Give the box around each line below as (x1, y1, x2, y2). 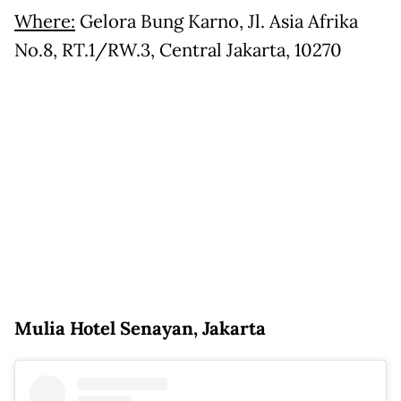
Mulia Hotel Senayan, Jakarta (14, 317, 266, 341)
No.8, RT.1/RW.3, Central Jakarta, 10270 (14, 38, 342, 63)
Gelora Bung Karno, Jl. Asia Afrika (75, 10, 358, 34)
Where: (14, 10, 75, 34)
